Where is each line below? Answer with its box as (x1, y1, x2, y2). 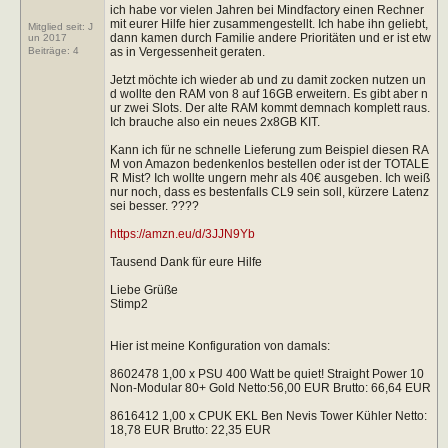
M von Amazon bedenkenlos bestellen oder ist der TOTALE (109, 156, 429, 171)
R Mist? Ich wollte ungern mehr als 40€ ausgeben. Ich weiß (109, 170, 430, 185)
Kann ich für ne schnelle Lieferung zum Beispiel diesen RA (109, 142, 429, 157)
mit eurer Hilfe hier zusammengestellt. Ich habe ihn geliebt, (109, 16, 428, 31)
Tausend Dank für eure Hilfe (109, 254, 262, 269)
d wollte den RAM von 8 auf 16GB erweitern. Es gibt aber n (109, 86, 428, 101)
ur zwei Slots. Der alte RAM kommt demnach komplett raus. (109, 100, 430, 115)
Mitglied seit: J (28, 20, 93, 32)
